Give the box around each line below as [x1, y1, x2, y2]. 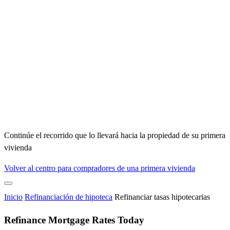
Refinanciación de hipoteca [25, 193, 112, 202]
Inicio [4, 193, 23, 202]
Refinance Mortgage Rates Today [4, 214, 144, 225]
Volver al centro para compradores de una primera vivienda [4, 164, 195, 173]
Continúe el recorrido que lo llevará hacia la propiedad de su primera [4, 131, 225, 140]
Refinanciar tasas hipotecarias [114, 193, 210, 202]
